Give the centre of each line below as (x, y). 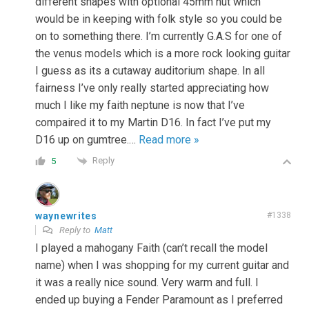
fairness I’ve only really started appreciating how (152, 88)
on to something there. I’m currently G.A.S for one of (159, 37)
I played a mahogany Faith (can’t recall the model (151, 248)
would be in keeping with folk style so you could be (159, 19)
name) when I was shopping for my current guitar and (162, 265)
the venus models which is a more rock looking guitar (163, 54)
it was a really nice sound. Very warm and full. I (147, 282)
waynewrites (66, 216)
